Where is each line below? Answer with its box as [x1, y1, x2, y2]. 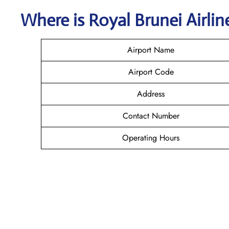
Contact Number [122, 109, 179, 122]
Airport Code [128, 65, 174, 78]
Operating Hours [122, 131, 179, 144]
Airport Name [127, 43, 174, 56]
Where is [20, 9, 88, 31]
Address [137, 87, 165, 100]
